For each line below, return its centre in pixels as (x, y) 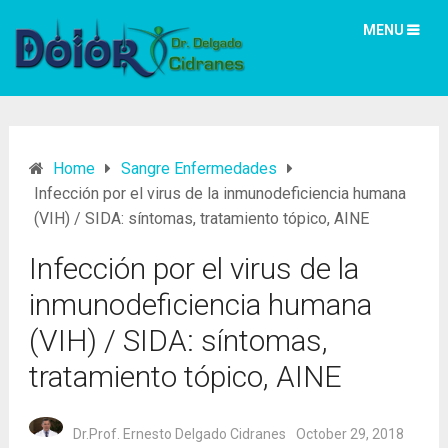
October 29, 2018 (349, 434)
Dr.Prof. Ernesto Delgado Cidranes (179, 434)
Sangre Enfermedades (198, 168)
